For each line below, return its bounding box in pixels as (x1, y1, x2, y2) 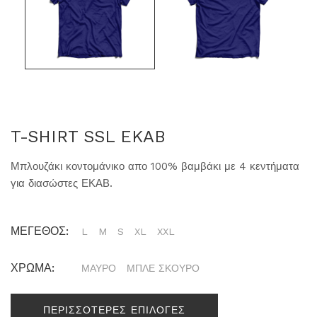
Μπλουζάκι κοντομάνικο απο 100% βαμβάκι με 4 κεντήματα (11, 160, 299, 173)
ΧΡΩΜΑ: (11, 261, 54, 275)
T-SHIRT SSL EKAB (11, 127, 166, 147)
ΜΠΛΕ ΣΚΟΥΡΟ (127, 263, 200, 275)
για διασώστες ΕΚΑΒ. (11, 177, 113, 190)
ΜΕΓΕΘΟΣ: (11, 224, 69, 238)
